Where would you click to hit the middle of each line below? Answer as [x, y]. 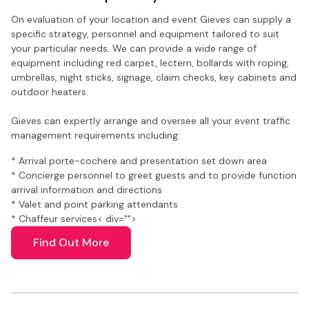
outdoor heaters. [50, 91]
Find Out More [71, 242]
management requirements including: [96, 135]
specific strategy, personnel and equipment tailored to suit [145, 33]
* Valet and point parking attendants [94, 204]
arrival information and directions [87, 189]
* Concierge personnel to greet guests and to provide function [154, 175]
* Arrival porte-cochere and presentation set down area [139, 160]
